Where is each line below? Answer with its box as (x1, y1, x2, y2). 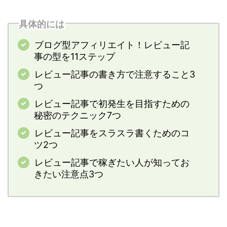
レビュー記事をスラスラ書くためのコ (34, 128, 190, 139)
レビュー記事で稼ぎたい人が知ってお (34, 157, 190, 168)
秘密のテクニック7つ (34, 110, 121, 121)
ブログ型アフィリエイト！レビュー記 (34, 40, 190, 51)
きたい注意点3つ (34, 169, 103, 180)
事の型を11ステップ (34, 51, 115, 62)
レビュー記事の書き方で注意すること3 (34, 69, 195, 80)
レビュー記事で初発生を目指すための (34, 98, 190, 109)
